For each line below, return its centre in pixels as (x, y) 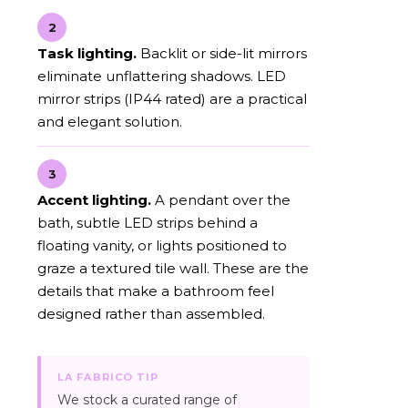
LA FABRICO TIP (108, 377)
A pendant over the (221, 199)
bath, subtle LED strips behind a (148, 222)
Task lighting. (87, 53)
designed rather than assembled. (151, 313)
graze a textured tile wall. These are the (173, 268)
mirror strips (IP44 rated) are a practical (172, 98)
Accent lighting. (94, 199)
